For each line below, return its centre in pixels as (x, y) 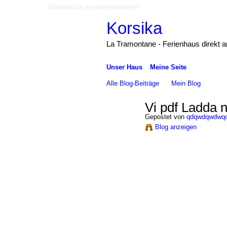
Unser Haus (124, 67)
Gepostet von (165, 117)
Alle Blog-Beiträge (133, 83)
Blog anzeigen (176, 127)
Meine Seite (168, 67)
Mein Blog (186, 83)
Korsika (134, 28)
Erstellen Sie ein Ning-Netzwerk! (93, 7)
